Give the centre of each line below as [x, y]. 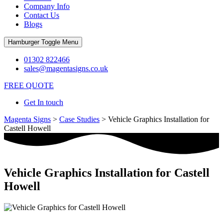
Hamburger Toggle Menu [43, 42]
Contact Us [42, 15]
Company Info [47, 6]
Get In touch [44, 102]
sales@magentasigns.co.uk [66, 68]
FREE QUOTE [29, 85]
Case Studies [79, 119]
